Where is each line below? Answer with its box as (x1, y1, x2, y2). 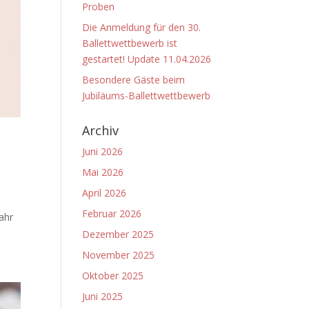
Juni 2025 (82, 290, 123, 303)
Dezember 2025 (82, 228, 154, 241)
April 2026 (82, 186, 127, 199)
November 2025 (82, 248, 155, 261)
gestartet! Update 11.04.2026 (82, 52, 212, 66)
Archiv (82, 122, 119, 139)
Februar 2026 (82, 207, 142, 220)
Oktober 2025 (82, 269, 144, 282)
